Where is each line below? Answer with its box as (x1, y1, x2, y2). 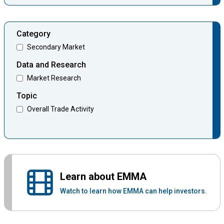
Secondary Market (26, 42, 85, 51)
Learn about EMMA (59, 170, 146, 182)
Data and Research (16, 59, 86, 69)
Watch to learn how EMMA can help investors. (59, 186, 207, 195)
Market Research (26, 73, 81, 82)
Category (16, 28, 50, 38)
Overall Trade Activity (26, 104, 94, 113)
